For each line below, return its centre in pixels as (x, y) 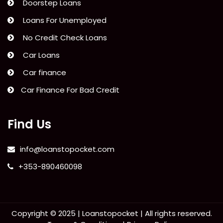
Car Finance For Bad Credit (69, 90)
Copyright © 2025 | (47, 214)
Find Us (29, 124)
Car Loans (39, 55)
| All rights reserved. (175, 214)
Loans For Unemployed (63, 20)
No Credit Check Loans (63, 38)
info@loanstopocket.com (67, 149)
